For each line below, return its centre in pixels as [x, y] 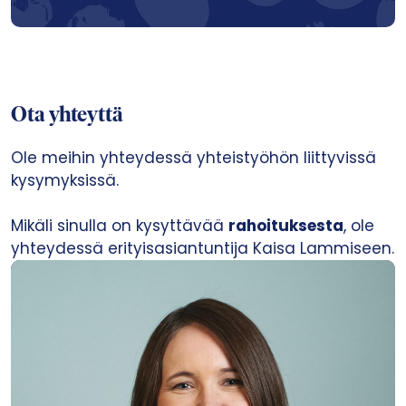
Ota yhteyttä [67, 116]
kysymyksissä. [65, 180]
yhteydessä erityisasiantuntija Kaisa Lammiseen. [203, 248]
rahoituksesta [286, 226]
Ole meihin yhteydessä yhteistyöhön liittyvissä [193, 158]
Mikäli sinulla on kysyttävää [120, 226]
